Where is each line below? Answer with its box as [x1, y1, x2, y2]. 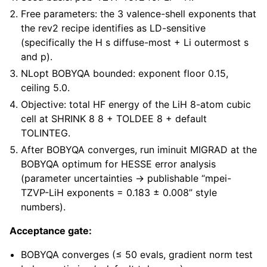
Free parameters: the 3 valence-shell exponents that [21, 8, 257, 20]
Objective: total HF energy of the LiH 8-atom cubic [21, 98, 252, 111]
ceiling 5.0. [21, 82, 70, 94]
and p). [21, 51, 53, 63]
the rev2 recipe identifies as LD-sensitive [21, 22, 206, 35]
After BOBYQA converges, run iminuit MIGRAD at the [21, 144, 257, 156]
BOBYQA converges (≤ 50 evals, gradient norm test [21, 249, 253, 261]
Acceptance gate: [10, 225, 92, 237]
